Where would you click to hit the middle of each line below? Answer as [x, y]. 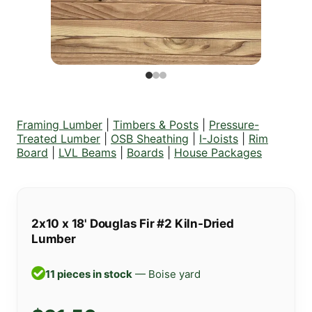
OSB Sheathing [150, 138]
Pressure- [234, 124]
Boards [145, 152]
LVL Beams [87, 152]
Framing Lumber [60, 124]
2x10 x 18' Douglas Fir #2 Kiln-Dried [133, 223]
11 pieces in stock [89, 274]
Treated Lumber [58, 138]
